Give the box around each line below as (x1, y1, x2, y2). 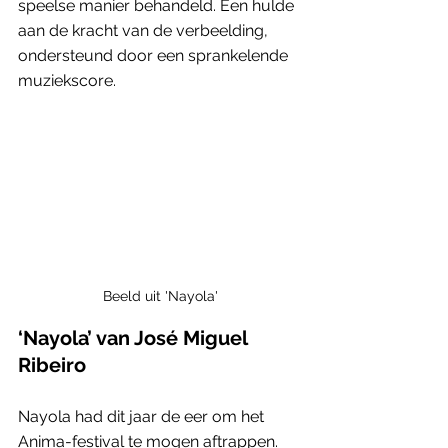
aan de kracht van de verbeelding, (18, 20, 272, 40)
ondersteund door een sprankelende (18, 45, 292, 65)
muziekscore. (18, 70, 116, 90)
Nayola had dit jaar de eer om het (18, 406, 268, 426)
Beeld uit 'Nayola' (102, 287, 218, 304)
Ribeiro (18, 352, 86, 377)
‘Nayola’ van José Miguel (18, 325, 252, 350)
